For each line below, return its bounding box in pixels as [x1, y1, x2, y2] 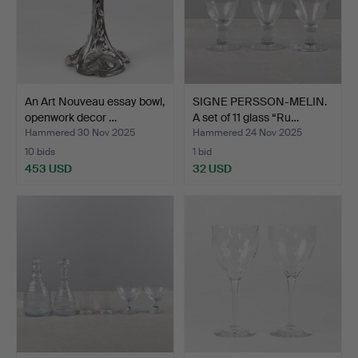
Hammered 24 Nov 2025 [193, 126, 302, 140]
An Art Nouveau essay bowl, [25, 93, 165, 109]
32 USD [193, 161, 232, 176]
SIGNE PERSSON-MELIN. [193, 93, 327, 109]
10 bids [25, 145, 55, 159]
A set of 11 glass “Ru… [193, 109, 299, 125]
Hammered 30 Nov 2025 [25, 126, 135, 140]
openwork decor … [25, 109, 117, 125]
